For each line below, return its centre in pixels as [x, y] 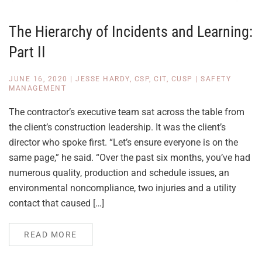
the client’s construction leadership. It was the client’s [117, 127]
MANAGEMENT [37, 88]
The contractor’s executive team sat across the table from [127, 112]
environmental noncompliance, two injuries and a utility [123, 188]
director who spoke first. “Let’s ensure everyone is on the [123, 142]
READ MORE [51, 235]
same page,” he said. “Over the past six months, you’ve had [130, 158]
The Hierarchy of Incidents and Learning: [131, 32]
